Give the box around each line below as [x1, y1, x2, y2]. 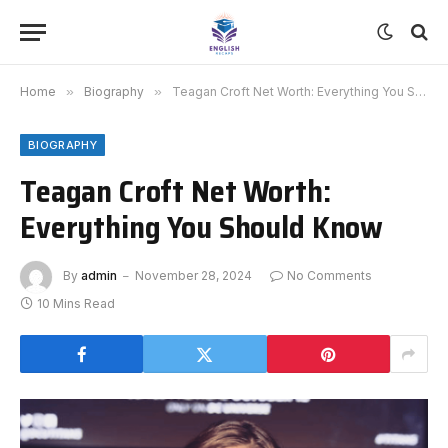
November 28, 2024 [135, 268, 252, 284]
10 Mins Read [37, 296, 115, 311]
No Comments [287, 268, 372, 284]
